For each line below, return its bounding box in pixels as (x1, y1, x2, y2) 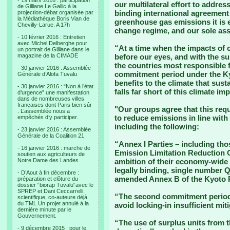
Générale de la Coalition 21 (17, 132, 84, 139)
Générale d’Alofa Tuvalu (17, 71, 77, 77)
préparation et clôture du (17, 176, 78, 182)
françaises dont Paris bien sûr (17, 102, 92, 108)
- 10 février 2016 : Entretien (17, 34, 85, 40)
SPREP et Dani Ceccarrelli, (17, 188, 85, 194)
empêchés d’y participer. (17, 114, 78, 120)
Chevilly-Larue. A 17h (17, 22, 70, 28)
